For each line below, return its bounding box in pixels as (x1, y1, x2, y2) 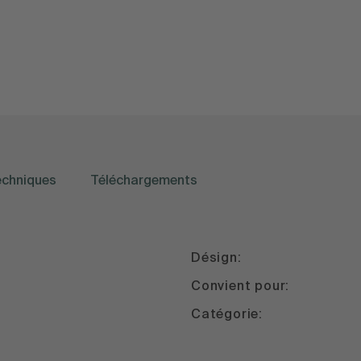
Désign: (190, 252, 242, 266)
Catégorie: (190, 309, 263, 322)
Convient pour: (190, 280, 290, 294)
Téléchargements (90, 174, 198, 188)
